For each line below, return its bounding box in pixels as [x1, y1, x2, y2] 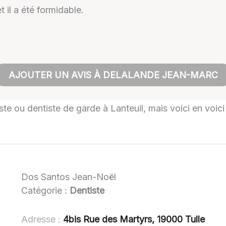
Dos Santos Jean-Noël [21, 172, 117, 183]
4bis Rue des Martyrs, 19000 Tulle [63, 213, 205, 224]
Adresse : [21, 213, 64, 224]
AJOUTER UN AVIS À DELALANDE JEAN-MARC [8, 69, 218, 80]
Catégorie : [21, 185, 70, 196]
